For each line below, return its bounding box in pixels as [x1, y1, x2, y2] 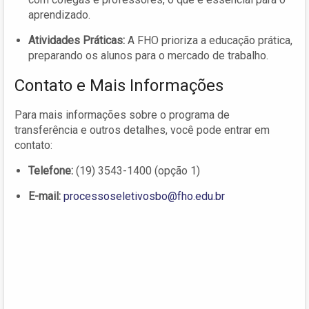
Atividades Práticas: [28, 34, 125, 48]
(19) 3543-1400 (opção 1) [73, 164, 200, 178]
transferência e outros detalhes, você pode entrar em [14, 123, 270, 137]
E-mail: [28, 190, 61, 203]
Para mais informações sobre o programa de [14, 108, 230, 122]
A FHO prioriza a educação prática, [125, 34, 292, 48]
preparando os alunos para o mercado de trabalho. [28, 49, 268, 63]
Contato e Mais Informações [14, 76, 223, 96]
